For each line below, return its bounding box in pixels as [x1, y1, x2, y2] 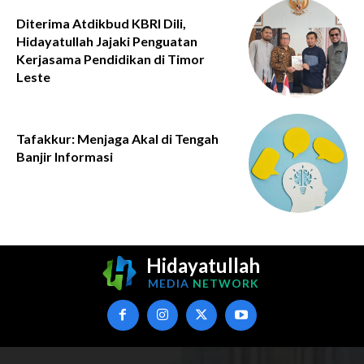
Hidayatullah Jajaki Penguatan [16, 32, 197, 49]
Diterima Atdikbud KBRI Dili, [16, 15, 186, 31]
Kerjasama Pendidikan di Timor [16, 50, 205, 67]
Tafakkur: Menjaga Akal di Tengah [16, 130, 219, 146]
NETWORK [192, 276, 259, 291]
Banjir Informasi [16, 148, 113, 164]
